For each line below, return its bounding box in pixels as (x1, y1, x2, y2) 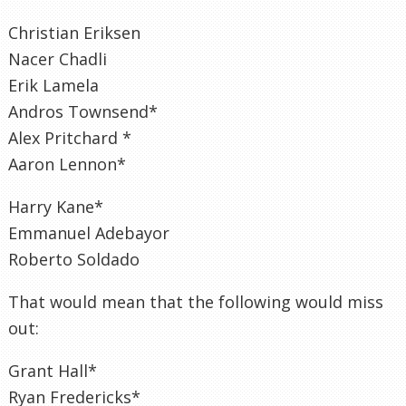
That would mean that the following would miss (8, 290, 383, 313)
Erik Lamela (8, 73, 99, 96)
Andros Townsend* (8, 100, 158, 122)
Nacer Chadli (8, 47, 107, 70)
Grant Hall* (8, 359, 97, 382)
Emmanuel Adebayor (8, 221, 169, 244)
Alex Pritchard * (8, 126, 131, 149)
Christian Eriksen (8, 21, 140, 43)
